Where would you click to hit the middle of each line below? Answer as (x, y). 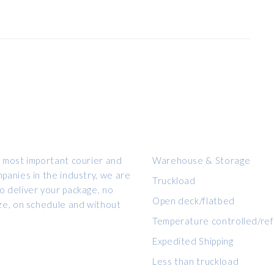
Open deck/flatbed (194, 201)
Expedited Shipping (193, 241)
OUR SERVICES (177, 120)
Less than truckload (196, 261)
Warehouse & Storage (202, 160)
